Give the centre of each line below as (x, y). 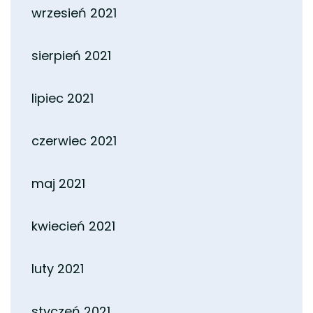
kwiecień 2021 (73, 226)
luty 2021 (58, 268)
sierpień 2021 (71, 55)
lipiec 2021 (63, 98)
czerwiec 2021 (74, 140)
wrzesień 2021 (74, 13)
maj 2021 (58, 183)
